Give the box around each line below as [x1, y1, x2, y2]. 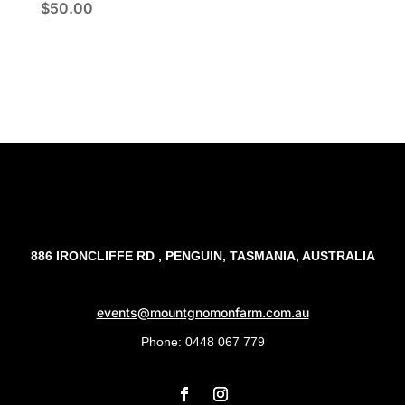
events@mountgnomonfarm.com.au [96, 305, 309, 321]
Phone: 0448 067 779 [140, 334, 265, 350]
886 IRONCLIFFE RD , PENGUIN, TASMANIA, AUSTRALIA [30, 249, 375, 264]
